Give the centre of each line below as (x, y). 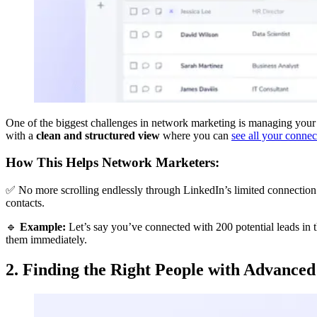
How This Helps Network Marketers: (113, 163)
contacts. (25, 203)
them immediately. (46, 240)
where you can (196, 135)
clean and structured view (98, 135)
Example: (43, 227)
